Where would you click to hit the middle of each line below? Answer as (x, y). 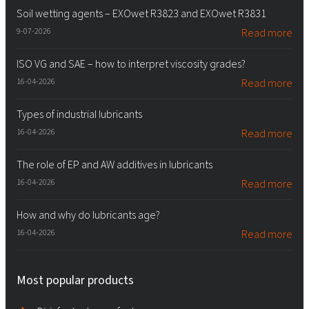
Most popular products (75, 280)
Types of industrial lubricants (79, 114)
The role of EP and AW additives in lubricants (114, 165)
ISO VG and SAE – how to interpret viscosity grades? (131, 64)
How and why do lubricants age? (88, 215)
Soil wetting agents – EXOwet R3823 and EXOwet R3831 (141, 14)
